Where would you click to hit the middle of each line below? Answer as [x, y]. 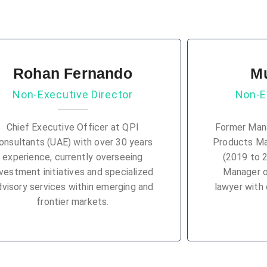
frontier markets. [73, 202]
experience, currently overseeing [73, 157]
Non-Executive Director [73, 94]
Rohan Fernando [73, 73]
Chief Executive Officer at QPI [72, 127]
